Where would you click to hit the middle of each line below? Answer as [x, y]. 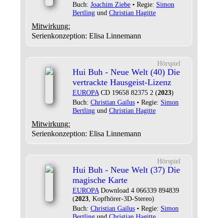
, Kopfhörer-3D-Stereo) [121, 199]
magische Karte [100, 180]
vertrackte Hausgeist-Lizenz [122, 82]
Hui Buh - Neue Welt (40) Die [126, 72]
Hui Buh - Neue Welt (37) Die [126, 170]
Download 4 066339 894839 [139, 190]
